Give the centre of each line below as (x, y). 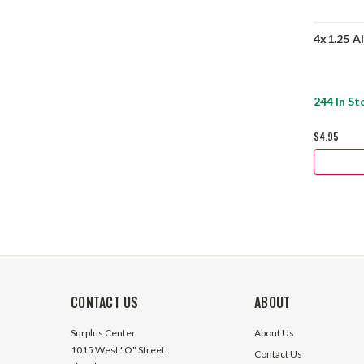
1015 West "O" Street (118, 349)
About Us (274, 332)
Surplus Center (103, 332)
